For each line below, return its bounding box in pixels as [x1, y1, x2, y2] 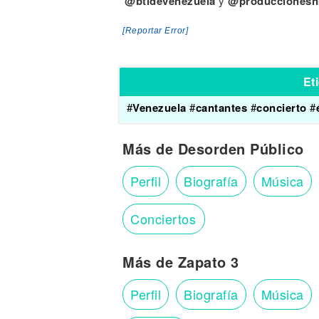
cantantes [195, 100, 247, 115]
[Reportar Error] [122, 26, 188, 36]
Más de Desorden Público [122, 138, 304, 159]
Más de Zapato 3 [122, 251, 239, 272]
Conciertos [130, 209, 196, 228]
